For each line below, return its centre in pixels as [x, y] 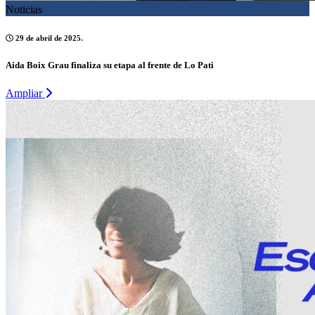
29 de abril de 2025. [48, 38]
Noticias [24, 10]
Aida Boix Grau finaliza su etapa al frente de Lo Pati [110, 65]
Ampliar [25, 93]
